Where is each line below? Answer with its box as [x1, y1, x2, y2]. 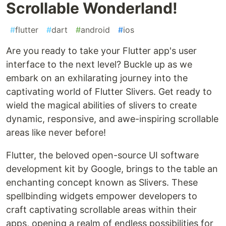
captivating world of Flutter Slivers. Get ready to [6, 86, 212, 97]
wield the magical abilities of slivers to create [6, 100, 197, 111]
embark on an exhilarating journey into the [6, 73, 188, 84]
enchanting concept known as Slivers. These [6, 177, 198, 188]
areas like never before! [6, 127, 106, 138]
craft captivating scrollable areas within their [6, 204, 197, 215]
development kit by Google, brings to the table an [6, 163, 218, 175]
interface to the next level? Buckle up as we [6, 59, 192, 70]
